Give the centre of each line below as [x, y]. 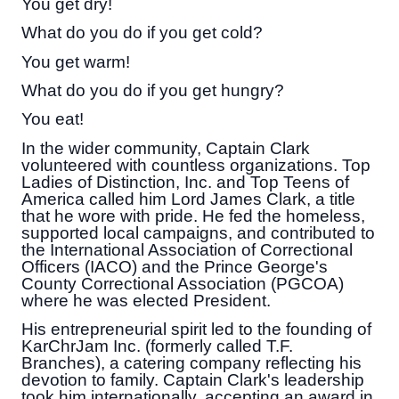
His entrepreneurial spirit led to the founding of [196, 329]
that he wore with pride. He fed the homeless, [193, 216]
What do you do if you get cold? [142, 33]
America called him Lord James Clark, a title [188, 199]
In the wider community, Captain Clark [166, 148]
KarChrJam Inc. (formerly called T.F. [157, 346]
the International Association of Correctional [187, 249]
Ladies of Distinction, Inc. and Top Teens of [185, 182]
